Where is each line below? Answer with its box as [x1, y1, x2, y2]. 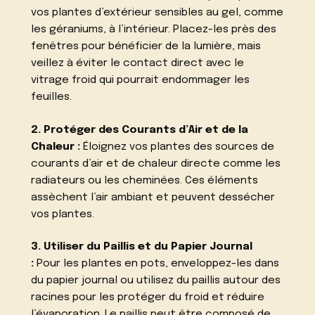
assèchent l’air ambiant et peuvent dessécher [31, 191, 276, 203]
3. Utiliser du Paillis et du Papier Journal [31, 241, 253, 253]
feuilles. [31, 91, 72, 103]
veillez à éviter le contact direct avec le [31, 57, 245, 69]
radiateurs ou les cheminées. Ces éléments [31, 174, 259, 186]
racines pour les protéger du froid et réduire [31, 292, 265, 304]
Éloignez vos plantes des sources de [80, 141, 275, 153]
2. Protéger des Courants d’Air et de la [31, 124, 249, 136]
